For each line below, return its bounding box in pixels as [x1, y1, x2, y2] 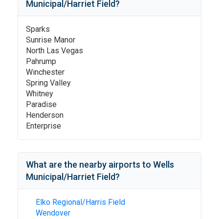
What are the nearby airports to [26, 159, 153, 170]
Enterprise [26, 121, 61, 131]
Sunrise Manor [26, 35, 75, 44]
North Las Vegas [26, 46, 83, 55]
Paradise [26, 100, 57, 109]
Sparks [26, 24, 50, 34]
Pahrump [26, 57, 56, 66]
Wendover [36, 208, 70, 218]
